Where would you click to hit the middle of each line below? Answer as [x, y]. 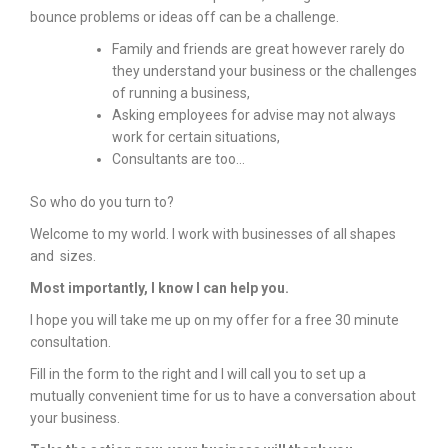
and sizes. [63, 256]
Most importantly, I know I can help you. [159, 288]
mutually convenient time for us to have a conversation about [223, 396]
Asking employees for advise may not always [254, 115]
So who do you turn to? [102, 202]
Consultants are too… [178, 159]
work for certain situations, [196, 137]
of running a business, [181, 93]
